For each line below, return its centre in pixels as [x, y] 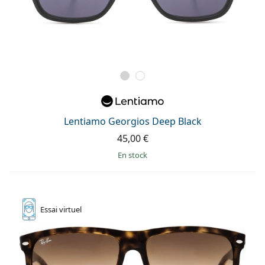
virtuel [70, 210]
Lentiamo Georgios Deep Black [132, 122]
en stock [135, 155]
